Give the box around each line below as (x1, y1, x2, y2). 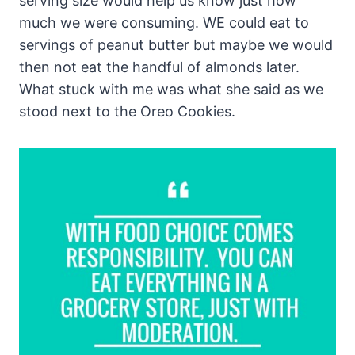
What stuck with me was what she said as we (19, 81, 323, 98)
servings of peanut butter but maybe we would (19, 36, 333, 54)
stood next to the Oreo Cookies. (19, 103, 235, 120)
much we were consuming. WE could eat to (19, 14, 309, 32)
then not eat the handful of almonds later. (19, 59, 300, 76)
